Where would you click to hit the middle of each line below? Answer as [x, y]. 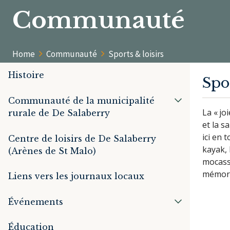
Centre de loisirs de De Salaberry [82, 138]
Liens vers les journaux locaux [76, 176]
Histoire [26, 75]
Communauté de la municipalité [81, 100]
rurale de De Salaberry [59, 113]
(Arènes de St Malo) [52, 151]
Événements [36, 202]
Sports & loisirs [136, 54]
